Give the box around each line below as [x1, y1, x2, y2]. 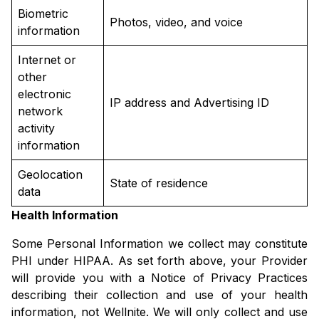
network [18, 104, 63, 119]
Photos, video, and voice [110, 15, 243, 30]
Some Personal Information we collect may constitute [11, 236, 308, 251]
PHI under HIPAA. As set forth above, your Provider [11, 253, 308, 268]
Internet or [18, 53, 76, 68]
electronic [18, 87, 71, 102]
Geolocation [18, 167, 83, 182]
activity [18, 121, 55, 136]
